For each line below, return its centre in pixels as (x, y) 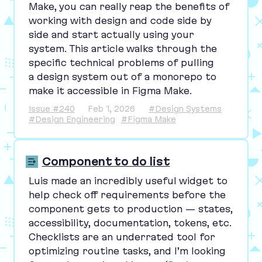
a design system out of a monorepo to (122, 76)
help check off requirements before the (127, 194)
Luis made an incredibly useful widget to (128, 180)
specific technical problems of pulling (121, 62)
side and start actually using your (111, 34)
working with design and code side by (120, 20)
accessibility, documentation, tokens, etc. (130, 223)
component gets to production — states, (130, 208)
